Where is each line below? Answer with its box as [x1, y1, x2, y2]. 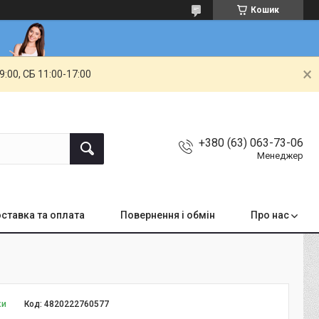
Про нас [251, 209, 289, 221]
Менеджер [257, 150, 303, 162]
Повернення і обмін [120, 209, 215, 221]
